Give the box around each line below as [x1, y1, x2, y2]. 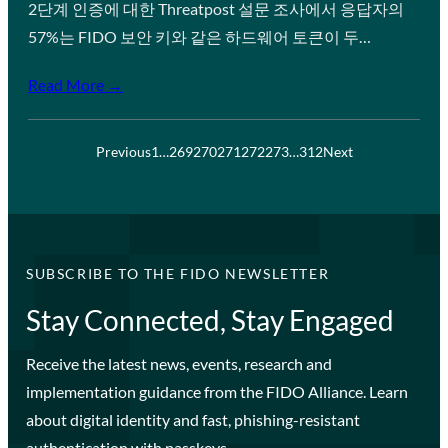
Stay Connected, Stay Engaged [25, 302, 394, 337]
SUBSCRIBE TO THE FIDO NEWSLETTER [25, 264, 330, 282]
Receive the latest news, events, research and [25, 353, 332, 373]
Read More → [28, 74, 123, 94]
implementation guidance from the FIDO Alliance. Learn [25, 381, 408, 401]
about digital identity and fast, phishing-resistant [25, 409, 360, 429]
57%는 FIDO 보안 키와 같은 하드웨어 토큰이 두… [28, 26, 371, 46]
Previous [95, 142, 151, 160]
